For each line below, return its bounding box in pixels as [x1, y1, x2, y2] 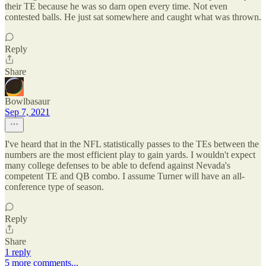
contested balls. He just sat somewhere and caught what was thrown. [5, 12, 261, 23]
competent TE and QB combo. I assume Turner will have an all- [5, 171, 245, 182]
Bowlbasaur [5, 96, 50, 107]
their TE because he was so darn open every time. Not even [5, 1, 227, 12]
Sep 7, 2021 [5, 107, 50, 118]
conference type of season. [5, 182, 104, 192]
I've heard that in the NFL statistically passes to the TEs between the [5, 139, 259, 150]
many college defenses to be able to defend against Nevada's [5, 160, 230, 171]
